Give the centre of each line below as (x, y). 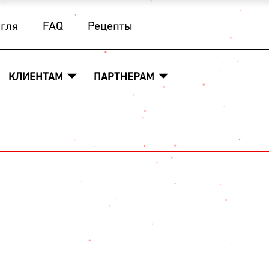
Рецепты (110, 27)
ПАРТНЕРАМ (125, 78)
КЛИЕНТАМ (37, 78)
